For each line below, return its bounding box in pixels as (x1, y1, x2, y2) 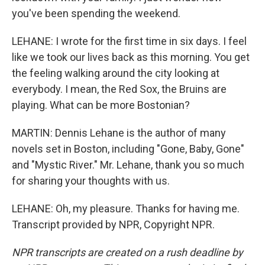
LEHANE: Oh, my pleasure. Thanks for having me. (12, 202, 240, 215)
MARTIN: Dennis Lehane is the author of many (12, 127, 226, 139)
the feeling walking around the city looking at (12, 67, 219, 79)
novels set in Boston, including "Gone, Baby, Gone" (12, 143, 244, 155)
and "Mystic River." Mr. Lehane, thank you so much (12, 159, 244, 171)
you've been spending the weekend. (12, 7, 180, 20)
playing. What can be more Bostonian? (12, 99, 190, 111)
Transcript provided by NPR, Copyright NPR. (12, 218, 215, 231)
